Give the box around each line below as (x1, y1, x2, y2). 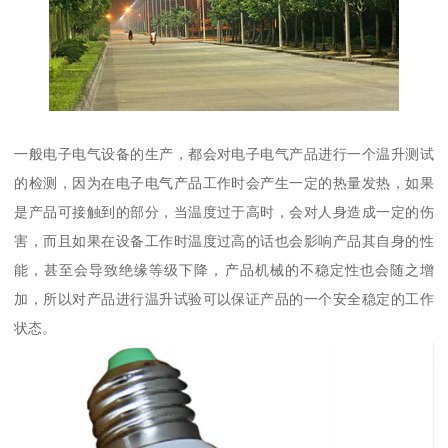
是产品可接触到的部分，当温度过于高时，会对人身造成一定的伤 (14, 203, 434, 220)
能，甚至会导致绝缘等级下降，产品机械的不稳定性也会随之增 (14, 261, 434, 278)
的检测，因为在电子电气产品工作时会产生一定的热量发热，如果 (14, 174, 434, 191)
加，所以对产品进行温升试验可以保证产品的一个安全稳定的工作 (14, 290, 434, 307)
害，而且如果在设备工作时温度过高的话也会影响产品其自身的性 (14, 232, 434, 249)
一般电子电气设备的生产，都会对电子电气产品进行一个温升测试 (14, 145, 434, 162)
